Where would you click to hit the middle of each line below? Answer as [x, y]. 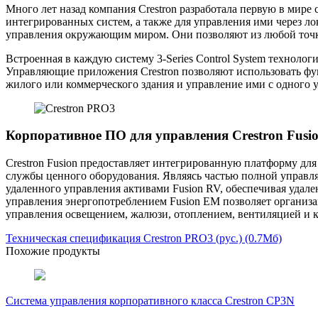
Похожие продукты [53, 251]
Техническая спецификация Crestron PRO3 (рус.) [124, 238]
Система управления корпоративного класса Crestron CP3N [150, 301]
